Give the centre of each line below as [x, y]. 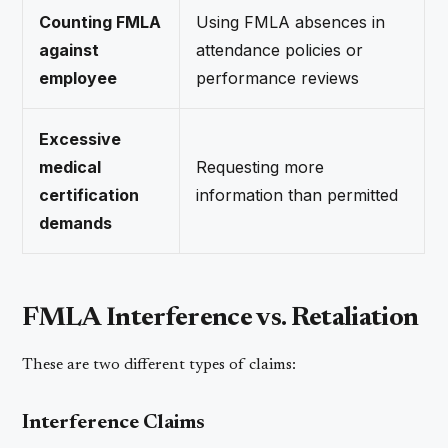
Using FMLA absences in [291, 21]
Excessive [80, 138]
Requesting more [260, 166]
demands [76, 222]
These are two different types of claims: [159, 364]
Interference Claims [114, 422]
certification [89, 194]
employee [78, 77]
